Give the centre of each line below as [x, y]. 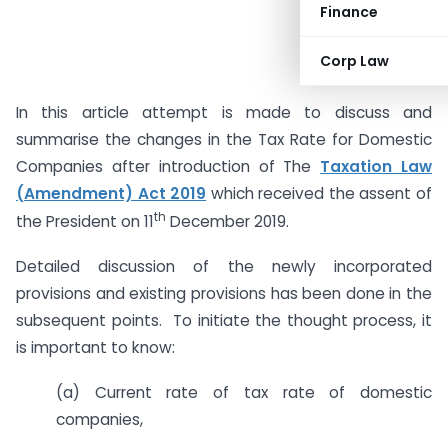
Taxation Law [376, 166]
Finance [349, 12]
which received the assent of [319, 193]
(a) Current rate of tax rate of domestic [244, 392]
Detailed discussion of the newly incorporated [224, 266]
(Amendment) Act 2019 [111, 193]
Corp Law [354, 61]
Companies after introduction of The [168, 166]
